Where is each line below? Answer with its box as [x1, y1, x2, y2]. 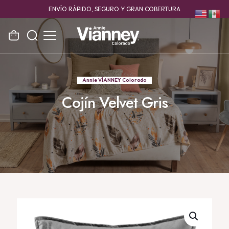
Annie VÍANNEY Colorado [82, 77, 147, 83]
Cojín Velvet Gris [61, 91, 168, 113]
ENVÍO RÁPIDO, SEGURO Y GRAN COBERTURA [49, 5, 180, 13]
